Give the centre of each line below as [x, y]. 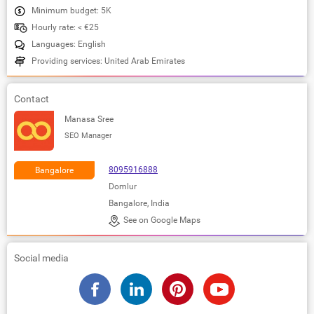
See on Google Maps [162, 220]
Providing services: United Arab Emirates [108, 61]
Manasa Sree [89, 119]
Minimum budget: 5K [71, 10]
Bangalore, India [139, 203]
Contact [32, 98]
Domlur [123, 186]
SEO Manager [88, 135]
